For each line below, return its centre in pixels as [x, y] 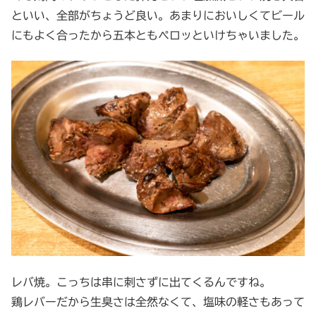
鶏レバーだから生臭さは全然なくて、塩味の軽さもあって [158, 302]
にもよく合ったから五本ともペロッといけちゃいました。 [158, 36]
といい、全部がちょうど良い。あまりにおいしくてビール [158, 16]
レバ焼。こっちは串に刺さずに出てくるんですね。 [141, 282]
